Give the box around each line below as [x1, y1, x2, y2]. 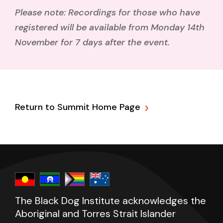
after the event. [105, 36, 172, 48]
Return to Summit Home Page [15, 101, 140, 113]
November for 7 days [15, 36, 105, 48]
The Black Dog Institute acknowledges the [15, 194, 206, 207]
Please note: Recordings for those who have [15, 6, 200, 18]
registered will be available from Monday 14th [15, 21, 205, 33]
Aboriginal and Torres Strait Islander [15, 207, 176, 220]
